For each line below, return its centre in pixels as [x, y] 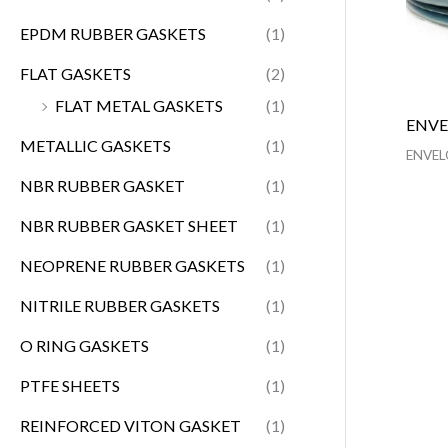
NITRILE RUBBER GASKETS [120, 306]
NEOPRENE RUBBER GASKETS [132, 266]
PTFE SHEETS [70, 386]
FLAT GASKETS [75, 74]
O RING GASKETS [84, 346]
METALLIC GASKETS [95, 146]
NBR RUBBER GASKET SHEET [129, 226]
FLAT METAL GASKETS [139, 106]
